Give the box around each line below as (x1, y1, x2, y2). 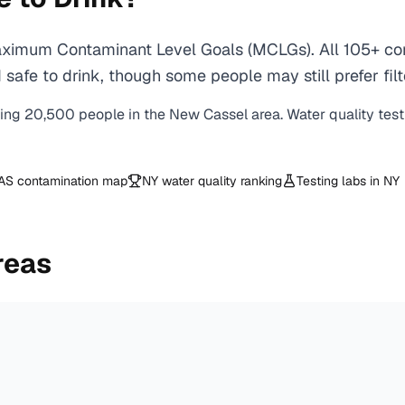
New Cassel (169, 105, 248, 124)
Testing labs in (297, 173, 383, 189)
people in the (79, 105, 169, 124)
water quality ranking (158, 173, 282, 189)
